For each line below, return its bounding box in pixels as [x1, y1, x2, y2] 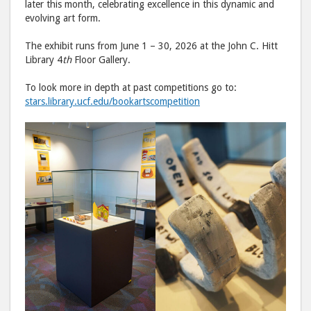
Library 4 [25, 54, 62, 66]
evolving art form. [25, 12, 101, 24]
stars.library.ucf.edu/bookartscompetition [25, 96, 200, 108]
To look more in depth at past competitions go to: [25, 82, 237, 94]
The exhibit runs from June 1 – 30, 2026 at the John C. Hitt [25, 40, 278, 52]
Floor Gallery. [72, 54, 131, 66]
